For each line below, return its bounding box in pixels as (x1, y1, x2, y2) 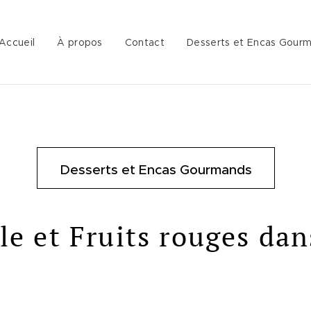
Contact (124, 36, 165, 49)
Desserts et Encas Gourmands (59, 162, 252, 178)
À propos (57, 36, 103, 49)
